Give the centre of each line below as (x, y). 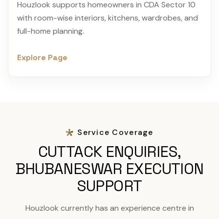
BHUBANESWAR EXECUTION (109, 169)
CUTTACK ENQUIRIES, (109, 152)
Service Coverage (115, 132)
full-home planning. (51, 31)
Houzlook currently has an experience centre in (109, 208)
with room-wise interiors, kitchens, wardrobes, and (108, 18)
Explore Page (42, 57)
